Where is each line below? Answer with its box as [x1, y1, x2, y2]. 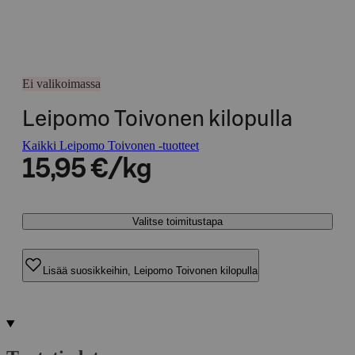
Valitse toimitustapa [132, 216, 223, 227]
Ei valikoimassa [22, 77, 101, 90]
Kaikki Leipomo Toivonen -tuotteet [22, 139, 199, 152]
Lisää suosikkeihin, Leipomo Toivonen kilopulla [43, 264, 258, 277]
